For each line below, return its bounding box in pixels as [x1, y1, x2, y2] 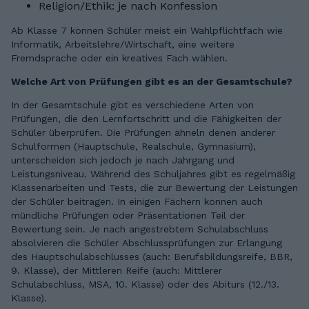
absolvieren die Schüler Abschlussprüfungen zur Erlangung [11, 237, 282, 249]
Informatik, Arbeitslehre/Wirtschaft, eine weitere [11, 39, 235, 50]
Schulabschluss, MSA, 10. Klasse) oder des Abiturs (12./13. [11, 279, 279, 290]
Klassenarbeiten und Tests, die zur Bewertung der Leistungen [11, 182, 298, 194]
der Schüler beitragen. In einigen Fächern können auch [11, 196, 263, 208]
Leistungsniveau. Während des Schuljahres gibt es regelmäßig [11, 168, 295, 180]
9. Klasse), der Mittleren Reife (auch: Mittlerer [11, 265, 222, 277]
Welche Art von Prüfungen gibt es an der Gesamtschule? [11, 76, 292, 88]
